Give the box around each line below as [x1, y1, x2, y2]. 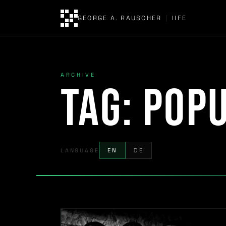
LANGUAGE [61, 147, 99, 154]
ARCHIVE [61, 71, 96, 78]
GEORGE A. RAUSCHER [78, 14, 164, 22]
